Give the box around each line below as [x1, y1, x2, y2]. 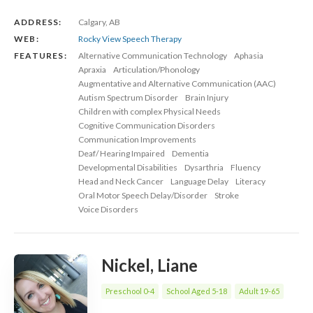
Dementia [172, 147, 209, 159]
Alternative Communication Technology [78, 50, 227, 61]
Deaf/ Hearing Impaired [78, 147, 165, 159]
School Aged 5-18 [166, 286, 227, 296]
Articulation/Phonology [113, 64, 200, 75]
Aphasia [234, 50, 263, 61]
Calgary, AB [78, 16, 120, 27]
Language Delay [170, 175, 228, 187]
